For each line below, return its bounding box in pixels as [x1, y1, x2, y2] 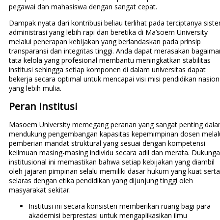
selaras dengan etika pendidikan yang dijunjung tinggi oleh [8, 176, 193, 186]
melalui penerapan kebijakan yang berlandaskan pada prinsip [8, 37, 201, 47]
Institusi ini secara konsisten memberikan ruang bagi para [28, 201, 211, 211]
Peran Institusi [8, 100, 77, 113]
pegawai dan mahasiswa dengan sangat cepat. [8, 2, 157, 12]
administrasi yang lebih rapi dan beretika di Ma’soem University [8, 27, 208, 37]
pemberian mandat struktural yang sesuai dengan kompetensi [8, 138, 205, 148]
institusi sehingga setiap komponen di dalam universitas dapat [8, 65, 206, 75]
